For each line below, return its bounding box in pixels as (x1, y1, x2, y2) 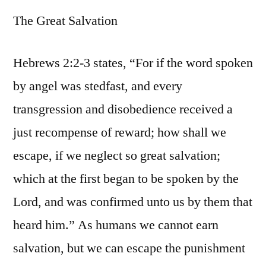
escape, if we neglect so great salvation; (13, 147, 220, 164)
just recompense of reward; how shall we (13, 124, 226, 141)
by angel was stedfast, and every (13, 78, 182, 95)
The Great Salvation (13, 12, 118, 30)
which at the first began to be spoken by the (13, 170, 239, 188)
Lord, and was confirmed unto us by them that (13, 194, 252, 211)
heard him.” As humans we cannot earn (13, 217, 218, 234)
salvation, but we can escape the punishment (13, 240, 245, 257)
